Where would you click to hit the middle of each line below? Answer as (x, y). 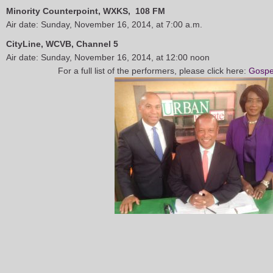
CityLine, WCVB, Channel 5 (62, 44)
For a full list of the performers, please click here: (153, 71)
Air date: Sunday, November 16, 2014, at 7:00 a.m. (104, 24)
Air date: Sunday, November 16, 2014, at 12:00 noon (108, 57)
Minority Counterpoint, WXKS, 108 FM (86, 11)
